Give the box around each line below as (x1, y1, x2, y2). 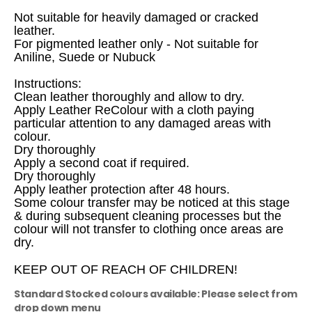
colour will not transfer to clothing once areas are (14, 222, 283, 237)
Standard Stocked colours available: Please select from (14, 287, 298, 302)
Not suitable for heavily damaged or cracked (14, 10, 258, 25)
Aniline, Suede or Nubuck (14, 50, 155, 65)
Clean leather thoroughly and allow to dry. (14, 90, 244, 104)
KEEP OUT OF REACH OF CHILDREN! (14, 263, 237, 277)
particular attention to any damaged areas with (14, 116, 271, 131)
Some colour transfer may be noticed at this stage (14, 196, 290, 210)
